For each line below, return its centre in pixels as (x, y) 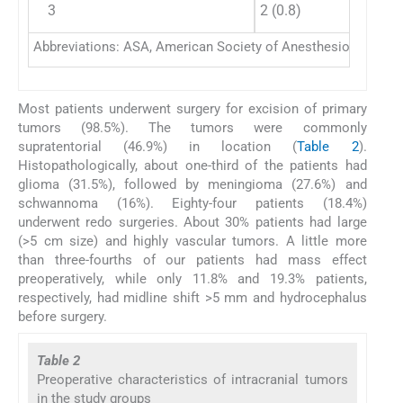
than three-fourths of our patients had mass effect (193, 260)
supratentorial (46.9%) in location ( (158, 146)
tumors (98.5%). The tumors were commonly (193, 127)
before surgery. (63, 316)
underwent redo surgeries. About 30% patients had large (193, 222)
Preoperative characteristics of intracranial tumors (193, 380)
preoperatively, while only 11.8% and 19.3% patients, (193, 278)
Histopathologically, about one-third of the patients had (193, 165)
